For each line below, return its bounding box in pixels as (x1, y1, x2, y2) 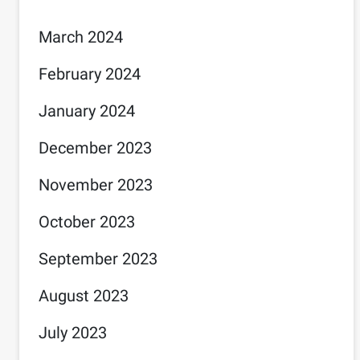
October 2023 (39, 212, 135, 231)
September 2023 (39, 249, 157, 268)
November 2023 (39, 175, 153, 194)
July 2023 (39, 323, 107, 342)
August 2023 (39, 286, 129, 305)
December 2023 (39, 138, 152, 157)
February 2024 (39, 64, 141, 84)
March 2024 (39, 27, 123, 47)
